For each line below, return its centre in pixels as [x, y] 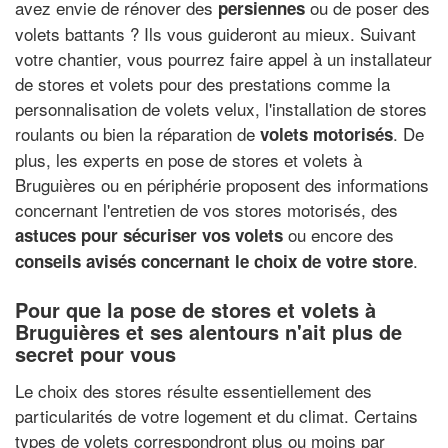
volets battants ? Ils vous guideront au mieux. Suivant [215, 33]
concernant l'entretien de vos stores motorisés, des [206, 209]
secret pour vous [95, 353]
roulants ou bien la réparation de [137, 133]
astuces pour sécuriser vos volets [149, 235]
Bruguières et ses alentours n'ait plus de [208, 331]
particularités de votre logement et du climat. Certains [216, 415]
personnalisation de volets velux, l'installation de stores [221, 108]
